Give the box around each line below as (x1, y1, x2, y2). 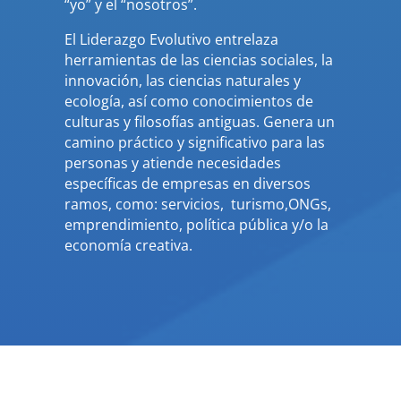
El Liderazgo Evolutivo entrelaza (64, 29, 278, 49)
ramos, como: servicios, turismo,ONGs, (64, 193, 331, 214)
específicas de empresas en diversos (64, 173, 311, 193)
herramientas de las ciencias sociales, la (64, 49, 333, 70)
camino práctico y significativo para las (64, 132, 325, 152)
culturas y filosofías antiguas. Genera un (64, 111, 335, 132)
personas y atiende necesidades (64, 152, 281, 173)
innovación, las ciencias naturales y (64, 70, 301, 90)
